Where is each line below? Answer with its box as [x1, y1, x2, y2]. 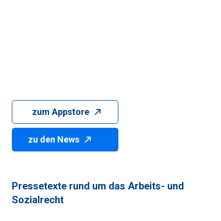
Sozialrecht [12, 193, 64, 206]
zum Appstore [32, 106, 89, 117]
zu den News [28, 134, 79, 145]
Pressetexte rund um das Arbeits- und [12, 180, 184, 192]
